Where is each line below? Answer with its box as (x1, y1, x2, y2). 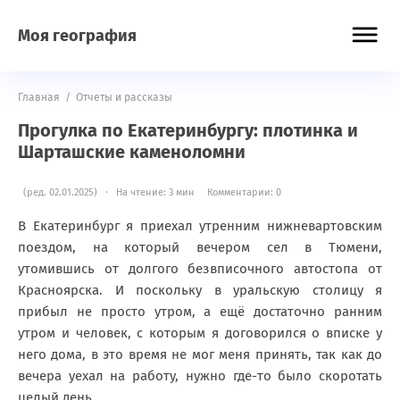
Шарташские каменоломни (18, 141, 246, 162)
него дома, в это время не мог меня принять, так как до (18, 346, 382, 362)
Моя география (18, 26, 137, 46)
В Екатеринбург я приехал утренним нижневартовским (18, 218, 382, 234)
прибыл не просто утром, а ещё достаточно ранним (18, 304, 382, 320)
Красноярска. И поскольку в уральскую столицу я (18, 282, 382, 298)
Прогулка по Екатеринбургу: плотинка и (18, 120, 358, 141)
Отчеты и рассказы (76, 91, 172, 104)
